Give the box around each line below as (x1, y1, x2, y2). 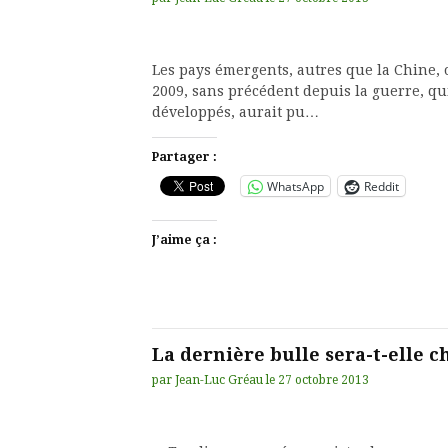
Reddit (364, 177, 399, 195)
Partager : (152, 150, 217, 164)
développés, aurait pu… (152, 104, 319, 120)
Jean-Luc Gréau (175, 373, 263, 387)
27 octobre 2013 (278, 373, 369, 387)
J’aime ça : (152, 233, 217, 247)
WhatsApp (267, 177, 324, 195)
